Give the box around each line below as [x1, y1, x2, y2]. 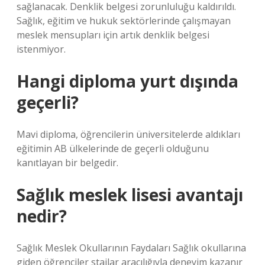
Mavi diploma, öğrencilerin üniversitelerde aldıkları [17, 128, 240, 141]
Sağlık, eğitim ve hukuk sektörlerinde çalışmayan [17, 14, 231, 27]
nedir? [17, 205, 67, 227]
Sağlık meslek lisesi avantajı [17, 183, 243, 206]
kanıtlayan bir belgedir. [17, 156, 118, 169]
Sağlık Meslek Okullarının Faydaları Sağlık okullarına [17, 241, 246, 254]
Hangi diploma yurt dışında [17, 70, 238, 92]
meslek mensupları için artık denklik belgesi [17, 28, 209, 41]
